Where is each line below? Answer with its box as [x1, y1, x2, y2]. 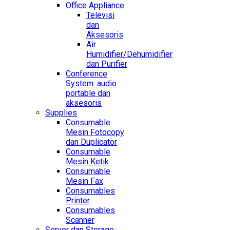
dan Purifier [86, 59, 127, 69]
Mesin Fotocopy [66, 127, 124, 138]
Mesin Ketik [66, 157, 109, 167]
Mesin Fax [66, 176, 103, 186]
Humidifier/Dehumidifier [86, 49, 172, 60]
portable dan [66, 88, 110, 99]
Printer [66, 196, 90, 206]
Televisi [86, 10, 114, 21]
